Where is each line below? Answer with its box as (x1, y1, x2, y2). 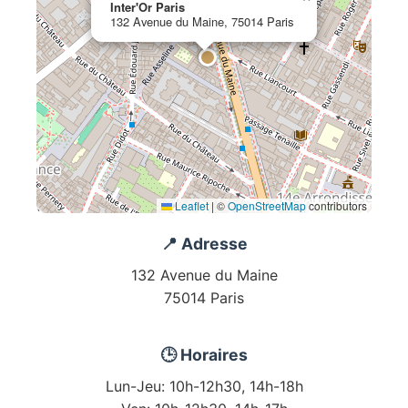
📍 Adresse (160, 234, 248, 254)
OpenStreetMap (228, 198, 306, 214)
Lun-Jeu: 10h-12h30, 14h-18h (105, 377, 303, 396)
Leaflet (172, 198, 209, 214)
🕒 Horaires (160, 345, 248, 365)
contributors (306, 198, 367, 214)
